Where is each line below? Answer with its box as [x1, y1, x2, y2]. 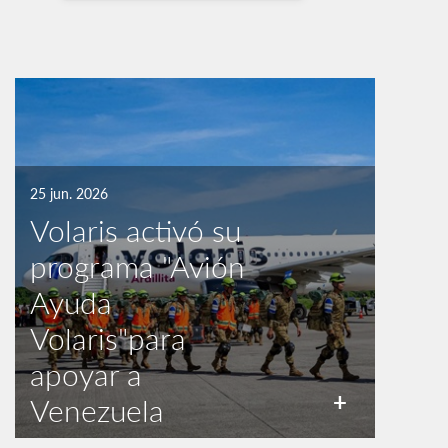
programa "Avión [30, 248, 245, 284]
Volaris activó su [30, 212, 241, 248]
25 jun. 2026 [30, 185, 108, 202]
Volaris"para [30, 320, 186, 356]
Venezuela [30, 392, 164, 428]
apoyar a [30, 356, 142, 392]
